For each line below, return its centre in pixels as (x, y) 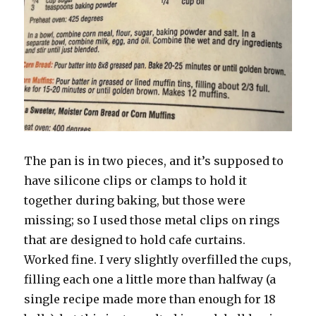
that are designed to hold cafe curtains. (135, 240)
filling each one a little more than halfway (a (150, 280)
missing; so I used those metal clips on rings (152, 220)
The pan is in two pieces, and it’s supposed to (154, 161)
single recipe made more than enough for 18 (150, 299)
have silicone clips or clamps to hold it (136, 181)
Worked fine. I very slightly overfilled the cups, (158, 260)
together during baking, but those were (135, 201)
